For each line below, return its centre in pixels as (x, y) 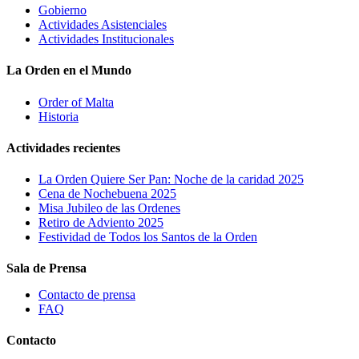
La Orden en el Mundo (69, 71)
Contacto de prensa (87, 294)
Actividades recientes (63, 147)
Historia (58, 116)
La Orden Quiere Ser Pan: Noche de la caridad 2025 (171, 179)
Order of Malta (76, 102)
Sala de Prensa (46, 268)
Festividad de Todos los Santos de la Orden (148, 237)
